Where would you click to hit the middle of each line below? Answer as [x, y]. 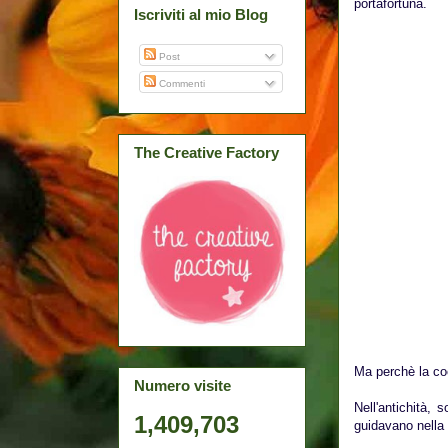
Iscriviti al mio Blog [201, 15]
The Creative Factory [206, 152]
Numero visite [182, 386]
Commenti [180, 83]
